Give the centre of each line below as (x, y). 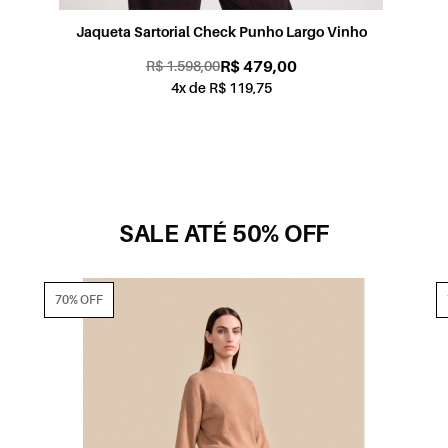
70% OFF (79, 299)
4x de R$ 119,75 (221, 87)
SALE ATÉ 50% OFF (224, 233)
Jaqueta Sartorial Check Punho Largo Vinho (221, 31)
